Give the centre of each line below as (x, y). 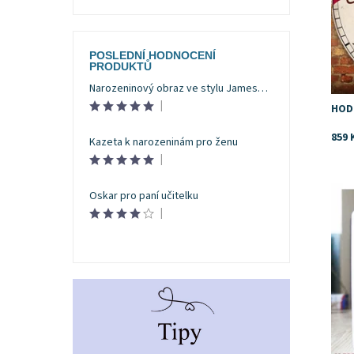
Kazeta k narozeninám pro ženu (163, 143)
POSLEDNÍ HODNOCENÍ (152, 56)
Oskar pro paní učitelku (143, 196)
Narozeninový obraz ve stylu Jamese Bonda (262, 89)
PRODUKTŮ (120, 67)
